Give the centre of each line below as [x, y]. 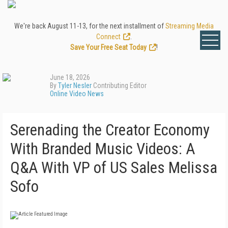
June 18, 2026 [70, 77]
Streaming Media [190, 26]
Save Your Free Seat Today [108, 47]
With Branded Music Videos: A [103, 149]
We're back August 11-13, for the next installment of [90, 26]
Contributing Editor [119, 85]
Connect [108, 37]
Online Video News [77, 94]
